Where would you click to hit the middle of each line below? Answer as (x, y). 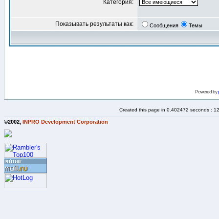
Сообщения (164, 25)
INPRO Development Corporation (65, 121)
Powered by (206, 91)
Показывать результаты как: (95, 24)
